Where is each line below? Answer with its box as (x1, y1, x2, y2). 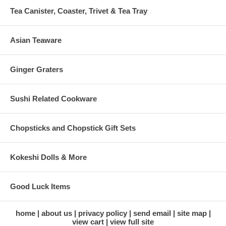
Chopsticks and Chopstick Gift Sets (10, 124, 136, 133)
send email (133, 209, 171, 218)
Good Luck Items (10, 182, 70, 191)
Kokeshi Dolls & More (10, 153, 87, 162)
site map (177, 209, 207, 218)
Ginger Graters (10, 65, 63, 74)
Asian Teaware (10, 36, 62, 45)
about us (41, 209, 72, 218)
